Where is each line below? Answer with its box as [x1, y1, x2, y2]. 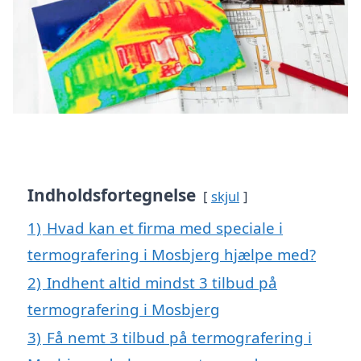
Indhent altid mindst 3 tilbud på [47, 272, 277, 293]
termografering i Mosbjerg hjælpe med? [27, 244, 316, 265]
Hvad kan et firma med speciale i [47, 218, 283, 239]
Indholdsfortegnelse [27, 184, 196, 207]
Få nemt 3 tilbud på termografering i [47, 327, 312, 348]
